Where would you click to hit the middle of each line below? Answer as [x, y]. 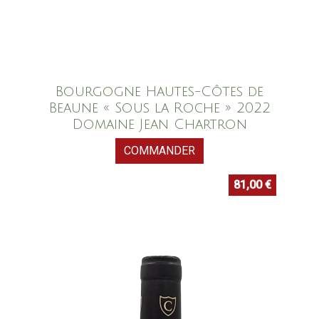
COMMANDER [159, 151]
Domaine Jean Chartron [159, 125]
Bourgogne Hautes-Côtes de [159, 92]
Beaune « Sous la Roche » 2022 [159, 108]
